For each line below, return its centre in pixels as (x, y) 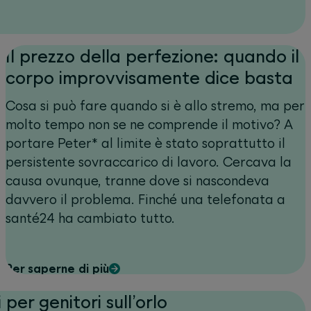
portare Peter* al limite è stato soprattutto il (145, 143)
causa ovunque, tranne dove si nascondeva (137, 180)
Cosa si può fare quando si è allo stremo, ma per (155, 106)
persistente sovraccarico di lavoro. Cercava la (149, 162)
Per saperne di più (57, 269)
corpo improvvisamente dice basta (149, 77)
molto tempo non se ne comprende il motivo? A (149, 124)
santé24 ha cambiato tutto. (90, 218)
